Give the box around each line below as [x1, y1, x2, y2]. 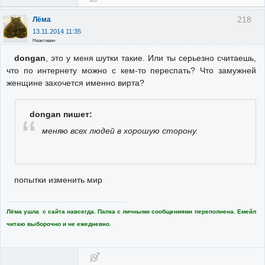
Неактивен [33, 38, 56, 44]
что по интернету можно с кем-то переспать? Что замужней [7, 66, 256, 76]
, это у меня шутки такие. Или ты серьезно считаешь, [45, 53, 256, 63]
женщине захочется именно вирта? [7, 78, 144, 88]
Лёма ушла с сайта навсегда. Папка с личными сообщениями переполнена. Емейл [7, 208, 256, 215]
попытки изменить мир [14, 175, 102, 185]
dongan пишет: [30, 109, 93, 119]
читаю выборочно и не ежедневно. [7, 220, 111, 227]
